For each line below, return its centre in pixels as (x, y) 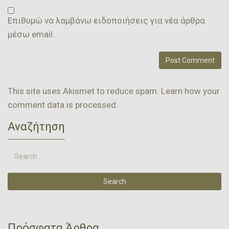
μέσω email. (31, 34)
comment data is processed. (63, 105)
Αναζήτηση (36, 126)
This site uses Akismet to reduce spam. (84, 91)
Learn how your (190, 91)
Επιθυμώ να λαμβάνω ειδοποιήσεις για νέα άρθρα (106, 20)
